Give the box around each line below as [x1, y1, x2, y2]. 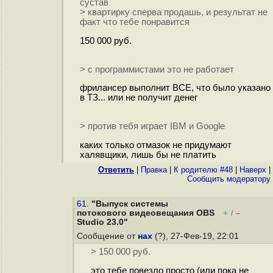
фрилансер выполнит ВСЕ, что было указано [79, 83, 271, 93]
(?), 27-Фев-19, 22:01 [152, 232, 241, 241]
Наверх [239, 165, 266, 174]
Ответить [98, 165, 134, 174]
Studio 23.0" [77, 218, 128, 227]
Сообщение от [77, 232, 138, 241]
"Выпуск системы [91, 199, 168, 208]
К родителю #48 [174, 165, 233, 174]
